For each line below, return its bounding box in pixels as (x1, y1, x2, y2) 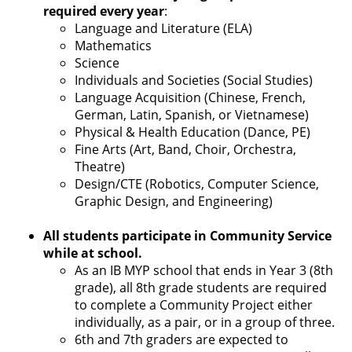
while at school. (43, 244, 142, 262)
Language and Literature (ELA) (75, 20, 252, 37)
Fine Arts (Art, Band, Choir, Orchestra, (75, 141, 296, 158)
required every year (43, 2, 164, 20)
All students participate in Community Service (43, 227, 332, 244)
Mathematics (75, 37, 152, 54)
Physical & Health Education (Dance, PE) (75, 123, 310, 141)
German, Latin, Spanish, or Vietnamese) (75, 106, 309, 123)
